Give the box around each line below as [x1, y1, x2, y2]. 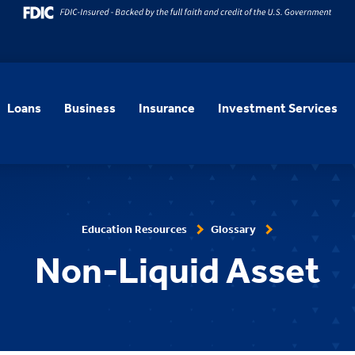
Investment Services [217, 100, 338, 116]
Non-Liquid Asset [35, 249, 320, 293]
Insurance [138, 100, 195, 116]
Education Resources [82, 223, 187, 237]
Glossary [211, 223, 256, 237]
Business [64, 100, 116, 116]
